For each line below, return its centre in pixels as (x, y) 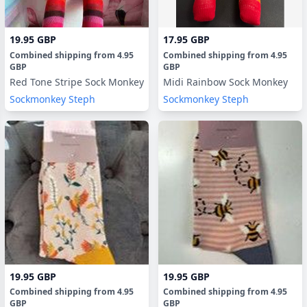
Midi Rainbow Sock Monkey (225, 82)
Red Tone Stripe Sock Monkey (114, 82)
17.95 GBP (186, 39)
